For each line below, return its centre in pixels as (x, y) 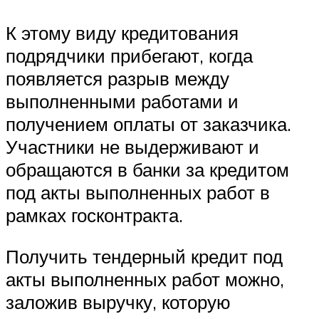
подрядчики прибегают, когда (129, 55)
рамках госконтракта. (94, 215)
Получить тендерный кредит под (144, 256)
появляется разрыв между (117, 78)
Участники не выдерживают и (132, 146)
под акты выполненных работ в (138, 192)
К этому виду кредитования (122, 32)
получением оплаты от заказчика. (148, 124)
